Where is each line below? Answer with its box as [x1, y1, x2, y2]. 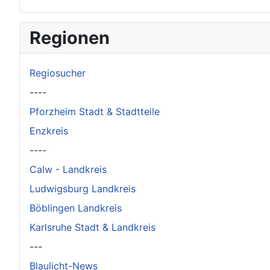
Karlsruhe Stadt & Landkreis [30, 221, 155, 233]
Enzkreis [30, 124, 68, 137]
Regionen [30, 27, 110, 48]
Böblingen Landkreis [30, 201, 122, 214]
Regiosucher [30, 66, 86, 79]
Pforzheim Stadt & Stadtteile [30, 105, 160, 118]
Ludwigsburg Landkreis [30, 182, 136, 195]
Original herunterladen [64, 27, 145, 36]
